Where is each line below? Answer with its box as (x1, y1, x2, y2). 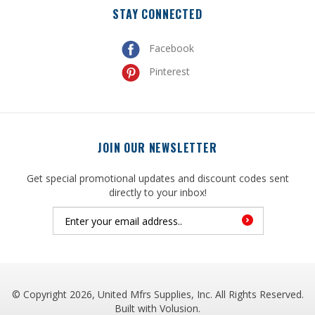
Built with (115, 277, 160, 290)
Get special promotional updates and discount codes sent (26, 147, 289, 160)
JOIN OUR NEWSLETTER (98, 115, 217, 131)
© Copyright (11, 263, 70, 276)
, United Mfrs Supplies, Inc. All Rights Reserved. (91, 263, 304, 276)
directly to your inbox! (108, 161, 207, 174)
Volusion (160, 277, 198, 290)
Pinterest (146, 40, 190, 54)
